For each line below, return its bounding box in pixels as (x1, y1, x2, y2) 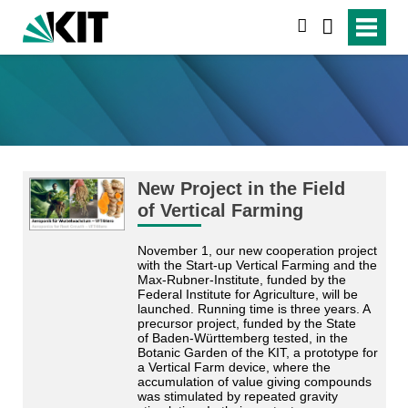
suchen (307, 18, 355, 35)
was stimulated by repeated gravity (137, 388, 338, 403)
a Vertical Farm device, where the (137, 359, 331, 374)
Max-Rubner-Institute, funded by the (137, 271, 346, 287)
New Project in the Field (137, 178, 345, 199)
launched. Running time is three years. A (137, 301, 370, 316)
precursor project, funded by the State (137, 315, 356, 331)
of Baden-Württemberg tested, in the (137, 330, 348, 345)
